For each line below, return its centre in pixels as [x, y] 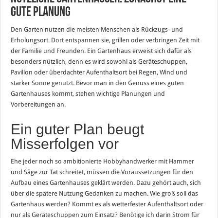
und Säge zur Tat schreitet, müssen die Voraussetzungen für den [102, 172]
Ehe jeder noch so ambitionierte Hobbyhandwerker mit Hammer [103, 161]
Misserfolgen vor [65, 144]
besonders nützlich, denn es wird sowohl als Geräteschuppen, [99, 61]
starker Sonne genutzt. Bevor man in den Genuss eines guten [98, 83]
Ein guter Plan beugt [78, 129]
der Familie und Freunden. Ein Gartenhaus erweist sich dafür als [101, 51]
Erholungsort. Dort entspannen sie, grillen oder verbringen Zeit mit [105, 40]
